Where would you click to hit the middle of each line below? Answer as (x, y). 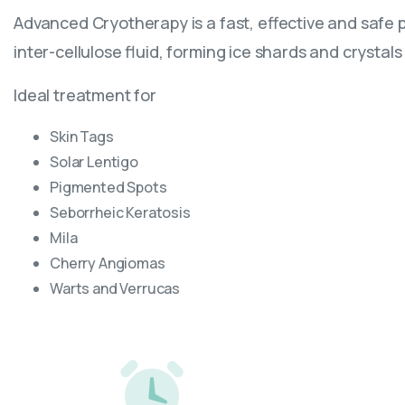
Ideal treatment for (85, 95)
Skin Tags (82, 137)
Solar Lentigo (94, 162)
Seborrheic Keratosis (120, 213)
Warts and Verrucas (116, 289)
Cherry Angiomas (108, 264)
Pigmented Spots (108, 188)
